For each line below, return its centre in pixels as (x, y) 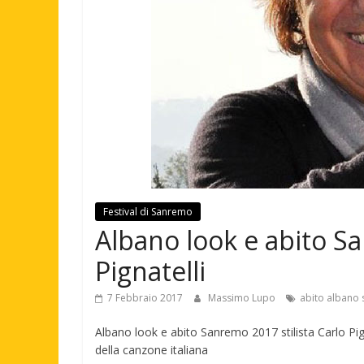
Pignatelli (150, 271)
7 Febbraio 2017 (145, 298)
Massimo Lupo (243, 298)
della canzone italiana (152, 350)
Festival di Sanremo (148, 212)
